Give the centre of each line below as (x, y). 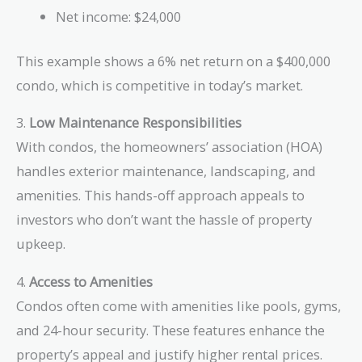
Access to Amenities (91, 281)
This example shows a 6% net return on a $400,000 (173, 61)
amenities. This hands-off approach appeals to (160, 196)
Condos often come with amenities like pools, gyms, (179, 305)
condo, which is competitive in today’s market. (160, 85)
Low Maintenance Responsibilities (135, 123)
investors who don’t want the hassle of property (164, 220)
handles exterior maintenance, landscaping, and (166, 171)
